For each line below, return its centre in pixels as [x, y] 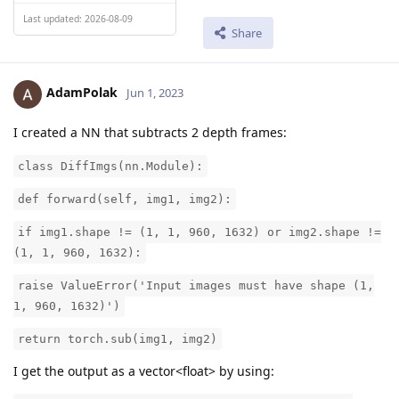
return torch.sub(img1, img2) [118, 338]
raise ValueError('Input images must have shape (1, [196, 285]
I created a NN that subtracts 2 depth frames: [150, 132]
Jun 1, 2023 [155, 93]
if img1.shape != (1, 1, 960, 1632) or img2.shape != [199, 232]
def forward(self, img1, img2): [125, 199]
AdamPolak [82, 93]
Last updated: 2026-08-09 [78, 19]
